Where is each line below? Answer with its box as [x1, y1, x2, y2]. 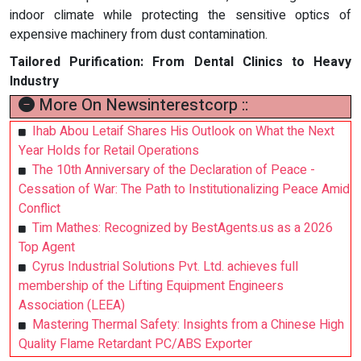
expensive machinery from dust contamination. [10, 24, 268, 44]
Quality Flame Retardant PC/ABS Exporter [19, 334, 252, 354]
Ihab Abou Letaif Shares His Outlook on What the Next [32, 121, 334, 141]
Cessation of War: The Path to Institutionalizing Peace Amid [19, 179, 350, 199]
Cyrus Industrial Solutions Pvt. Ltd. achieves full [32, 256, 298, 276]
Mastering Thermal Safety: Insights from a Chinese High [32, 314, 344, 334]
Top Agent [19, 237, 75, 257]
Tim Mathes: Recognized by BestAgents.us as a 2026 [32, 218, 333, 238]
